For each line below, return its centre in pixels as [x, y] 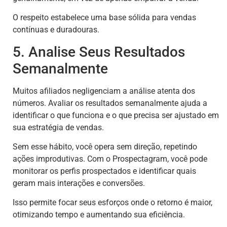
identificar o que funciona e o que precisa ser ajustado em [116, 115]
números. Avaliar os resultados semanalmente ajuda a [110, 103]
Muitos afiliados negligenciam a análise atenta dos [104, 91]
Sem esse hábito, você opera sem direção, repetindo [105, 146]
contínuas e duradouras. [56, 30]
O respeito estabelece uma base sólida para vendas [104, 18]
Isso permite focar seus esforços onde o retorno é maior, [112, 203]
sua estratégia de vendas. [58, 127]
